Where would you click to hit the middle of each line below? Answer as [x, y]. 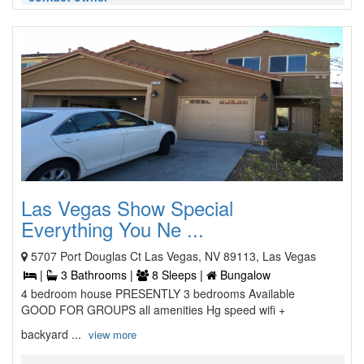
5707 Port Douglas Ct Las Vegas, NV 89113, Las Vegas [173, 256]
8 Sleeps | [178, 275]
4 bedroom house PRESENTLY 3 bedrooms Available [158, 293]
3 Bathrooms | [97, 275]
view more [113, 334]
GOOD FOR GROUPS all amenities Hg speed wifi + [153, 310]
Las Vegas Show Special [127, 208]
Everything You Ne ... [113, 229]
